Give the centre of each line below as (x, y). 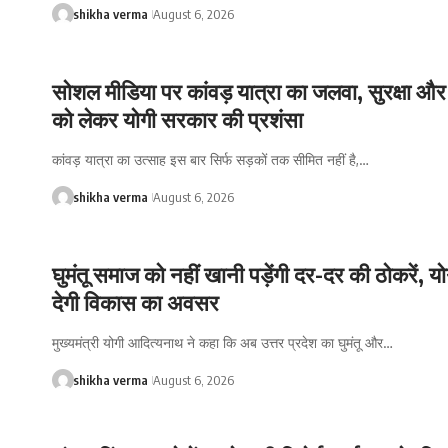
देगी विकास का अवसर (135, 301)
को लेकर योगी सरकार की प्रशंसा (177, 119)
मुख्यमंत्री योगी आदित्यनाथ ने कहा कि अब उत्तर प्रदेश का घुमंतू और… (222, 342)
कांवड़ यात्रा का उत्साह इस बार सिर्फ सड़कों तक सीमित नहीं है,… (210, 160)
